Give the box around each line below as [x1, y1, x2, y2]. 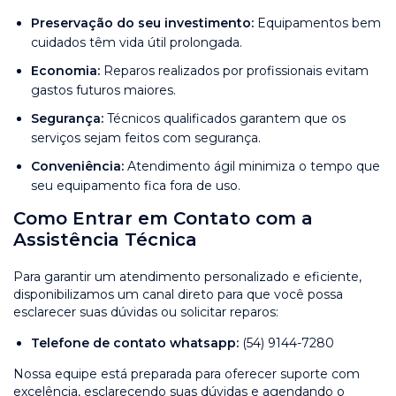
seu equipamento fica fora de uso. [31, 177, 240, 194]
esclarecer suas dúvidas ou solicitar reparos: [13, 303, 278, 320]
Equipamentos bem [254, 14, 381, 31]
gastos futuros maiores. [31, 81, 176, 98]
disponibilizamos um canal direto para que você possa [13, 286, 343, 302]
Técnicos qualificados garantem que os [103, 110, 346, 126]
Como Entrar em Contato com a [13, 207, 313, 229]
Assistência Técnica [13, 228, 197, 250]
